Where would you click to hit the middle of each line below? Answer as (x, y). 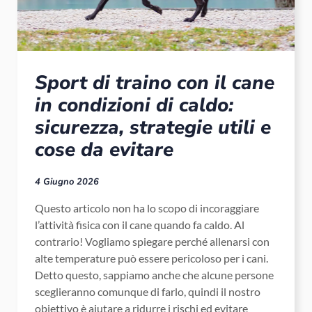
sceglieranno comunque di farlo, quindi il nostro (148, 292)
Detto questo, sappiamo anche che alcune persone (154, 275)
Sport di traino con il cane (155, 83)
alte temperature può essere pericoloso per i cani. (151, 258)
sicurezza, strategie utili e (153, 128)
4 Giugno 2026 (67, 182)
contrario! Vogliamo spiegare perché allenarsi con (152, 242)
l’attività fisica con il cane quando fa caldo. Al (140, 225)
